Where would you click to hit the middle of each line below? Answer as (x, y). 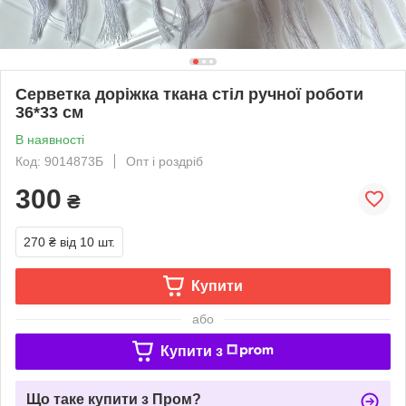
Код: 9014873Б (59, 161)
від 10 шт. (87, 242)
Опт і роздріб (164, 161)
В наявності (50, 139)
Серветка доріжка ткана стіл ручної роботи (189, 94)
